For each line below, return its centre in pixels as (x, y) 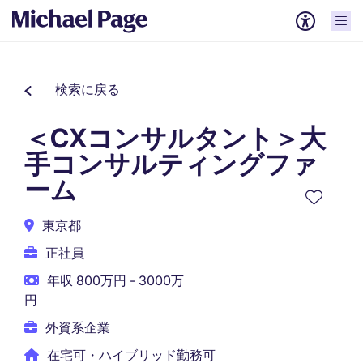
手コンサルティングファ (171, 164)
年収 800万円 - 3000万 (115, 280)
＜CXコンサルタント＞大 (175, 138)
